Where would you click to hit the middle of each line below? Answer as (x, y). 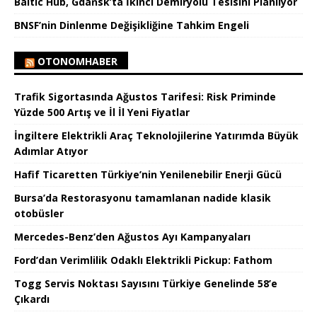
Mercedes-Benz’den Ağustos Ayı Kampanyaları (132, 236)
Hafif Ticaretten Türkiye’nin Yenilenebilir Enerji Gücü (148, 174)
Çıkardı (32, 299)
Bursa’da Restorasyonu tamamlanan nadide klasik (143, 197)
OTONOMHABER (77, 61)
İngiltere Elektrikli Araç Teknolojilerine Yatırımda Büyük (156, 135)
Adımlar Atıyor (51, 151)
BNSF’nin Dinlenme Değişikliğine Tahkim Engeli (132, 25)
